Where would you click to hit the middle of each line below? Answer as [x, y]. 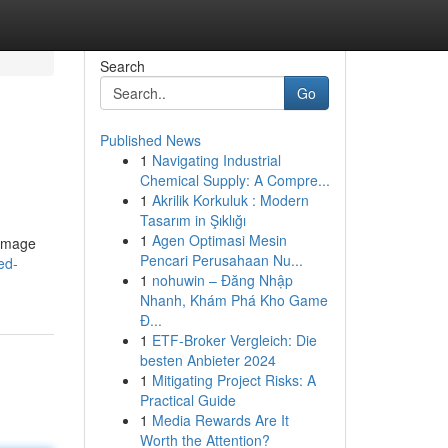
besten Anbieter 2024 [207, 360]
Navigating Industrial [216, 160]
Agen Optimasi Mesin [219, 240]
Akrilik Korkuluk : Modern [230, 200]
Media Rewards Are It [220, 420]
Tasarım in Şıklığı [192, 220]
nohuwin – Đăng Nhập [222, 280]
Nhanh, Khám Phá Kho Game [233, 300]
